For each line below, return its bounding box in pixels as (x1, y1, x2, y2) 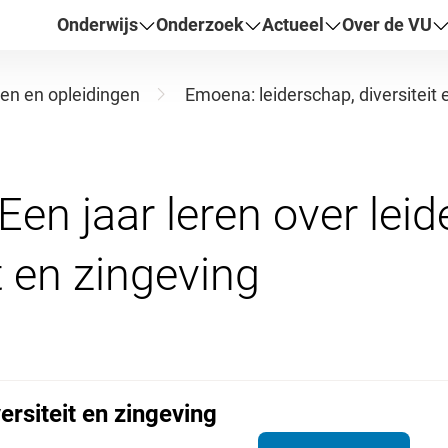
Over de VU (342, 13, 433, 35)
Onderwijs (57, 13, 139, 35)
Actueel (262, 13, 325, 35)
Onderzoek (156, 13, 245, 35)
